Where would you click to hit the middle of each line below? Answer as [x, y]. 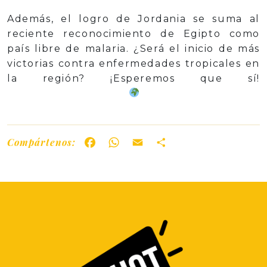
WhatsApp [151, 142]
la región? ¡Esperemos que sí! [133, 78]
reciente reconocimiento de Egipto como [133, 33]
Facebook [124, 142]
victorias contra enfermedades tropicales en [133, 63]
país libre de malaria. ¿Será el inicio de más [133, 48]
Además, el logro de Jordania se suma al [133, 18]
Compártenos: [42, 142]
